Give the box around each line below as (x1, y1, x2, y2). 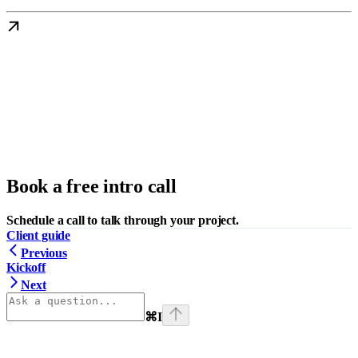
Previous (21, 245, 67, 260)
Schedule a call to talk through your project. (6, 213, 239, 227)
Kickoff (6, 260, 46, 274)
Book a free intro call (6, 175, 177, 197)
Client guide (6, 228, 71, 242)
